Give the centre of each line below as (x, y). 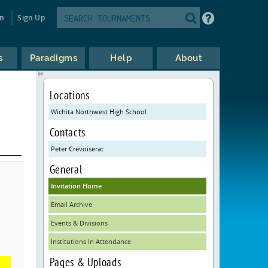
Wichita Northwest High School (98, 112)
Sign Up (31, 17)
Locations (69, 95)
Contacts (67, 132)
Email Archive (71, 204)
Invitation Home (76, 186)
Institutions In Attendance (91, 241)
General (66, 169)
